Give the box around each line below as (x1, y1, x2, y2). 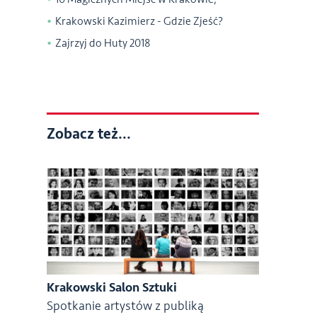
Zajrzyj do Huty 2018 (55, 36, 151, 50)
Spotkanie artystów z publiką (47, 298, 204, 313)
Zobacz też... (47, 125, 131, 143)
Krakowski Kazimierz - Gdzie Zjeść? (55, 14, 223, 28)
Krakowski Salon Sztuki (47, 279, 177, 295)
